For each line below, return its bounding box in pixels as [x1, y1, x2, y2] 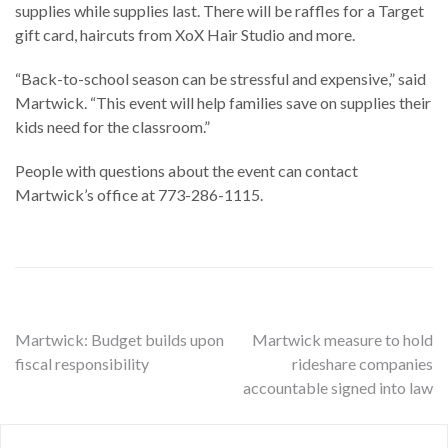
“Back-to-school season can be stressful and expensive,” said [15, 68, 426, 88]
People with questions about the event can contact [15, 160, 358, 180]
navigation [14, 363, 159, 403]
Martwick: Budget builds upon [15, 329, 224, 349]
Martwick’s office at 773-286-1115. [15, 184, 263, 204]
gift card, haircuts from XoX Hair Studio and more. [15, 24, 355, 44]
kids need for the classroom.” [15, 116, 210, 136]
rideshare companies [292, 353, 433, 373]
